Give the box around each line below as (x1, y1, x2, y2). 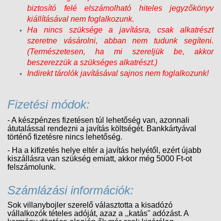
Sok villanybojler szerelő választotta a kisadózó (7, 200, 173, 209)
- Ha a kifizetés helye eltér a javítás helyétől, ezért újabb (7, 146, 201, 154)
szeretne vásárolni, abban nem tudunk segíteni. (27, 36, 214, 45)
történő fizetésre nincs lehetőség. (7, 132, 122, 141)
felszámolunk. (7, 162, 56, 171)
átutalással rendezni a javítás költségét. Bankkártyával (7, 124, 196, 133)
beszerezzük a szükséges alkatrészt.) (27, 58, 157, 67)
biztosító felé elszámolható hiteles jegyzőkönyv (27, 3, 214, 12)
